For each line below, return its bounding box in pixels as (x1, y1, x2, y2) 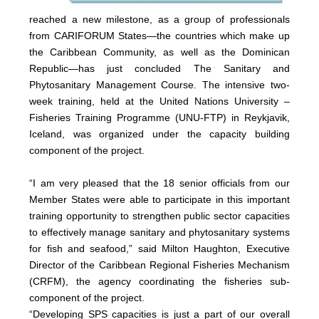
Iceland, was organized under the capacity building (29, 127, 290, 140)
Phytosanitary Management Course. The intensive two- (29, 78, 290, 90)
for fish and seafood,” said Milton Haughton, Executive (29, 242, 290, 254)
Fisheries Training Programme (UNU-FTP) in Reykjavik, (29, 111, 290, 123)
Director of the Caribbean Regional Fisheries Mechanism (29, 258, 290, 271)
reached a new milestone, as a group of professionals (29, 13, 290, 25)
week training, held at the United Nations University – (29, 95, 290, 107)
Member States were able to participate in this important (29, 193, 290, 205)
